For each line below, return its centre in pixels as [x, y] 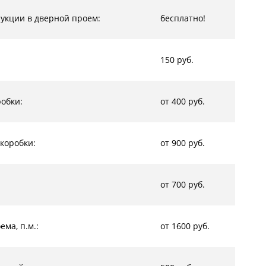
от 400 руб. [183, 101]
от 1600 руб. [185, 226]
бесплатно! [183, 18]
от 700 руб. [183, 184]
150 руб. [177, 60]
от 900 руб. [183, 143]
